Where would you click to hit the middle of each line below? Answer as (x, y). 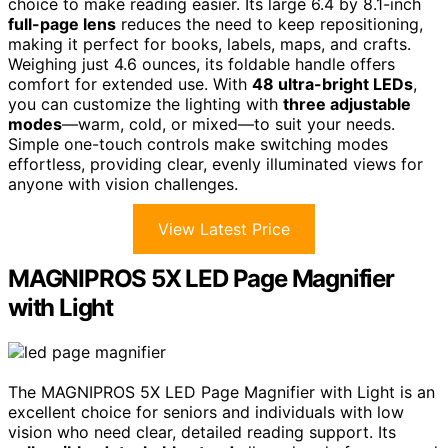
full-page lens (62, 23)
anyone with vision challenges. (123, 183)
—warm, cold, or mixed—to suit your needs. (228, 123)
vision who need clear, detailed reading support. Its (202, 431)
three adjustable (347, 103)
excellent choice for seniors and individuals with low (206, 411)
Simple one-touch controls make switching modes (198, 143)
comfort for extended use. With (130, 83)
